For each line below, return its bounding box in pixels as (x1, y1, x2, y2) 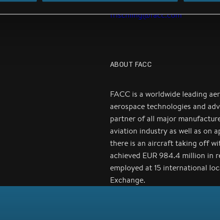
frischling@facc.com (110, 10, 182, 20)
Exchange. (110, 175, 145, 185)
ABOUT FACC (110, 60, 152, 68)
